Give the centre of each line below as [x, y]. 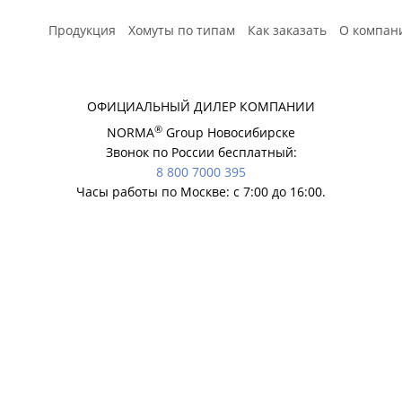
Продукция [82, 30]
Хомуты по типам [182, 30]
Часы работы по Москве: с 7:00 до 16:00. [201, 192]
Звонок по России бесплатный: [201, 152]
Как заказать [287, 30]
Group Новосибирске [229, 132]
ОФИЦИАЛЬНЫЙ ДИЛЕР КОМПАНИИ [201, 106]
